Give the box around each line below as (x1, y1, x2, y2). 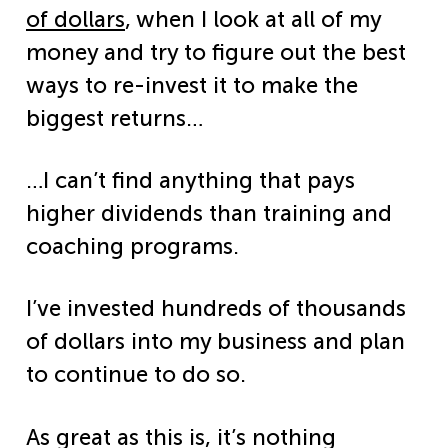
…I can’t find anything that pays (26, 167, 355, 195)
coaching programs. (26, 233, 245, 261)
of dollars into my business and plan (26, 328, 405, 356)
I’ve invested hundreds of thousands (26, 295, 406, 323)
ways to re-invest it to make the (26, 72, 358, 100)
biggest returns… (26, 105, 203, 133)
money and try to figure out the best (26, 39, 406, 67)
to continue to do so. (26, 361, 246, 389)
